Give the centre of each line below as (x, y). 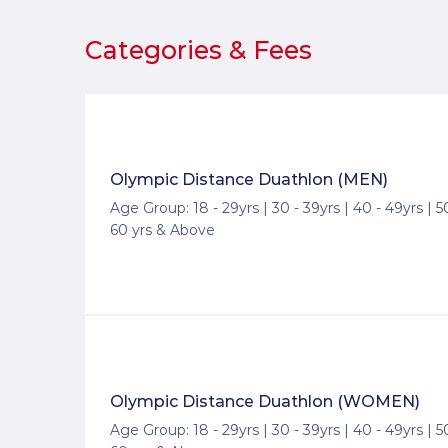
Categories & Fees (198, 50)
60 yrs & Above (162, 230)
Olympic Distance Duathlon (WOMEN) (265, 402)
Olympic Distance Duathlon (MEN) (249, 180)
